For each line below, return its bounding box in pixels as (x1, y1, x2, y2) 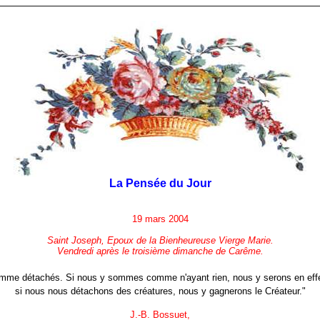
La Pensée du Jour (109, 177, 211, 189)
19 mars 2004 (131, 214, 189, 224)
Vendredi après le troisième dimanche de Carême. (56, 246, 264, 256)
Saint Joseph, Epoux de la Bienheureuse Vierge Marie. (46, 235, 274, 246)
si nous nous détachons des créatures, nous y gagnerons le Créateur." (14, 286, 306, 297)
